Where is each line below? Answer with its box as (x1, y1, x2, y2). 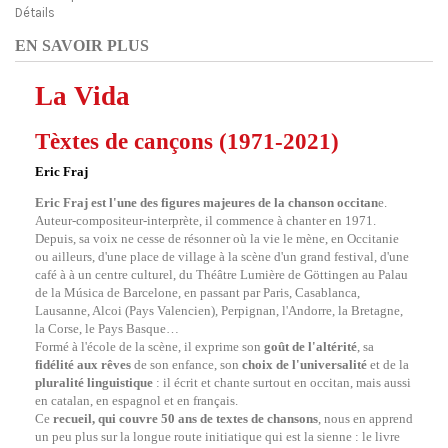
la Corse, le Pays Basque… (35, 321, 179, 336)
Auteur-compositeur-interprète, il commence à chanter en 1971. (35, 213, 376, 228)
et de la (367, 357, 409, 372)
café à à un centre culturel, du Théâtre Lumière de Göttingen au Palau (35, 267, 408, 282)
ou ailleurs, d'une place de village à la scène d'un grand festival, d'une (35, 249, 409, 264)
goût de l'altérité (264, 339, 357, 354)
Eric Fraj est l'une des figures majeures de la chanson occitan (35, 195, 378, 210)
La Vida (35, 81, 130, 111)
